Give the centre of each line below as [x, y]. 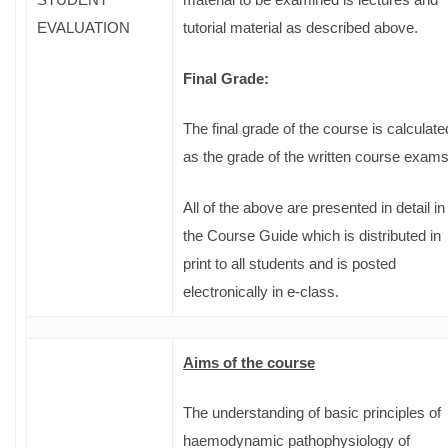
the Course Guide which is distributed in [312, 235]
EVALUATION [83, 27]
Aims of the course [249, 362]
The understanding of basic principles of [312, 412]
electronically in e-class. [261, 291]
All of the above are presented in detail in [314, 207]
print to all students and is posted [289, 263]
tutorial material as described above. [300, 27]
